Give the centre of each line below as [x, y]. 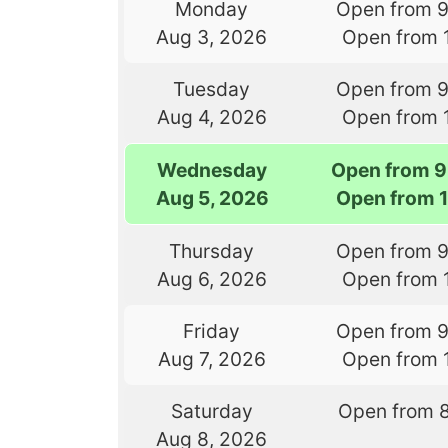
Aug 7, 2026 [211, 359]
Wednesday [212, 170]
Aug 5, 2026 [212, 198]
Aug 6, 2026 [211, 279]
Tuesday [212, 89]
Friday [212, 331]
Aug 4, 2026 [211, 117]
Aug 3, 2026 [212, 37]
